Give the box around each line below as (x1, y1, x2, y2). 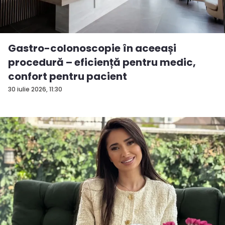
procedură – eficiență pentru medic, (8, 55, 196, 69)
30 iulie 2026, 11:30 (8, 84, 62, 93)
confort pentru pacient (8, 69, 127, 83)
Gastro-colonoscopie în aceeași (8, 41, 176, 55)
